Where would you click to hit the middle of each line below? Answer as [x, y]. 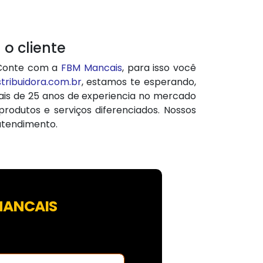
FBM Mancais [92, 68]
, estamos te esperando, [139, 82]
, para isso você [159, 68]
